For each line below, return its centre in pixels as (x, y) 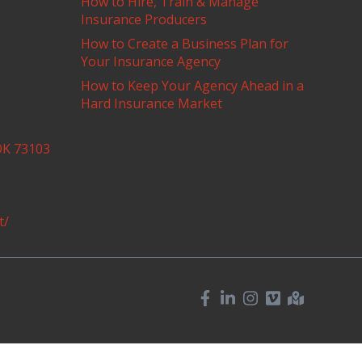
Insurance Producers (144, 19)
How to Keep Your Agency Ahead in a (192, 86)
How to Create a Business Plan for (185, 44)
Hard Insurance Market (152, 103)
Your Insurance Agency (151, 61)
